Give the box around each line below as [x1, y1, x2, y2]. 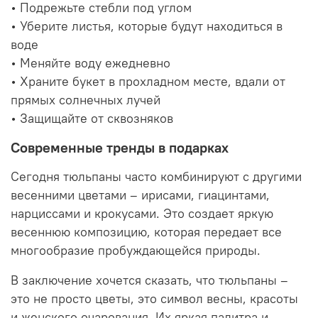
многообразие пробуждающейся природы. [11, 243, 261, 259]
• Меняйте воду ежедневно [11, 55, 170, 72]
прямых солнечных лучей [11, 92, 160, 109]
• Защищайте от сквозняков [11, 111, 173, 127]
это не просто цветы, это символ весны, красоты [11, 291, 298, 307]
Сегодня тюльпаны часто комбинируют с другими [11, 169, 302, 185]
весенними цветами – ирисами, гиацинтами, [11, 187, 270, 204]
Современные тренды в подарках [11, 138, 229, 157]
